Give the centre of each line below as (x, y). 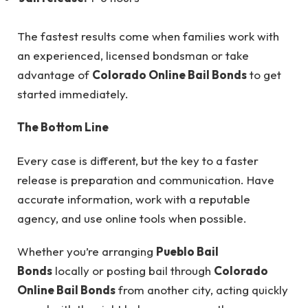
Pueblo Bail (187, 252)
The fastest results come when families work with (148, 36)
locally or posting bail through (133, 271)
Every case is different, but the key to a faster (138, 160)
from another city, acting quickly (202, 290)
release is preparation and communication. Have (146, 179)
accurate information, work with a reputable (134, 199)
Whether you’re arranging (87, 252)
